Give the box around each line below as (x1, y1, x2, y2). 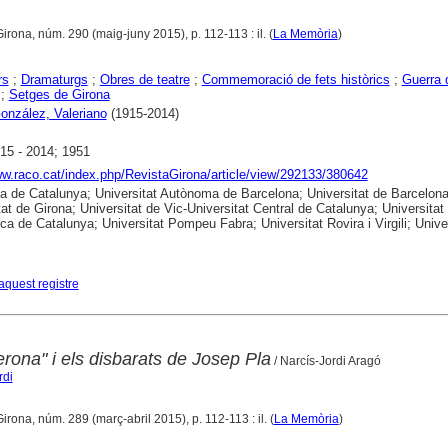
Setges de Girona (8, 87, 110, 103)
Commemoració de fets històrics (201, 72, 390, 88)
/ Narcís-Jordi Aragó (270, 353, 381, 368)
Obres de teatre (99, 72, 190, 88)
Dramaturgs (20, 72, 88, 88)
